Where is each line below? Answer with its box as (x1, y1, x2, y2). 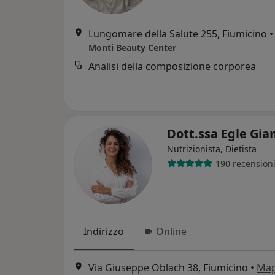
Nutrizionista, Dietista (167, 143, 257, 155)
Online (156, 225, 187, 238)
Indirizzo (83, 225, 124, 238)
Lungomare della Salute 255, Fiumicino (88, 27, 267, 41)
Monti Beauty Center (88, 42, 176, 53)
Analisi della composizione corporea (88, 60, 256, 73)
